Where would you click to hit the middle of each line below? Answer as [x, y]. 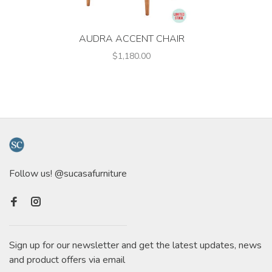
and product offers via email [67, 260]
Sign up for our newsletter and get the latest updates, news [135, 246]
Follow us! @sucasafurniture [68, 174]
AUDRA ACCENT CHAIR [131, 39]
